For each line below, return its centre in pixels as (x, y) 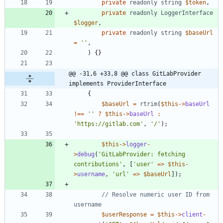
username (91, 174)
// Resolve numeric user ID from (156, 194)
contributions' (98, 164)
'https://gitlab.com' (109, 124)
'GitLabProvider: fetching (142, 154)
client (192, 214)
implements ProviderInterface (117, 83)
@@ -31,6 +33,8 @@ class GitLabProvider (135, 73)
